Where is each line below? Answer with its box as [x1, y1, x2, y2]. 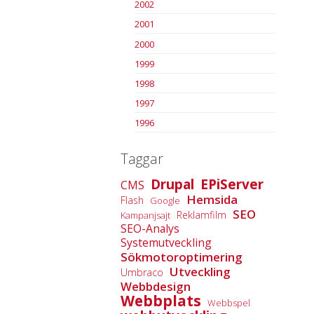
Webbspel [207, 296, 250, 309]
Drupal [151, 175, 194, 193]
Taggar [121, 149, 163, 169]
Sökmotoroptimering [121, 249, 243, 265]
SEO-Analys [121, 221, 179, 236]
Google [150, 194, 180, 207]
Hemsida [186, 191, 238, 207]
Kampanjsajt [121, 209, 170, 221]
